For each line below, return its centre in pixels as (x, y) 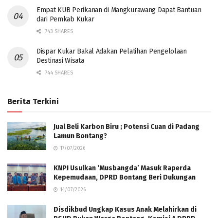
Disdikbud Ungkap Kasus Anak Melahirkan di (125, 209)
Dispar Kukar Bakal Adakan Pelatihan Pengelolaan (112, 51)
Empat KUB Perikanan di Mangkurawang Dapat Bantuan (119, 10)
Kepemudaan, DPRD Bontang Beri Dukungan (125, 177)
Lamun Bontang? (80, 136)
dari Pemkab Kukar (65, 19)
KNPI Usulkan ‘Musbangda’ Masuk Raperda (122, 168)
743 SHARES (58, 31)
